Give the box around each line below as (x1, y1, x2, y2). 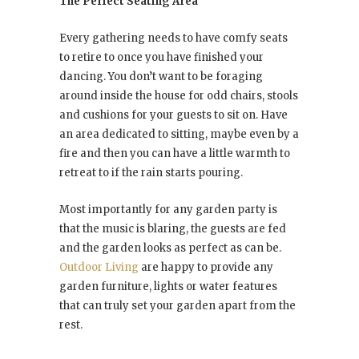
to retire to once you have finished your (59, 50, 264, 65)
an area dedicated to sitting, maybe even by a (59, 127, 299, 142)
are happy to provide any (139, 260, 273, 275)
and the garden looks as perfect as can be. (59, 241, 281, 256)
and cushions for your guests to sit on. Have (59, 108, 288, 123)
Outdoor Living (59, 260, 139, 275)
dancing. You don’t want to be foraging (59, 70, 263, 84)
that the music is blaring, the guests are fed (59, 222, 286, 236)
